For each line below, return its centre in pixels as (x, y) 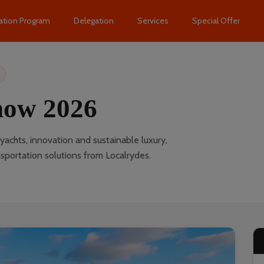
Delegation (94, 21)
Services (153, 21)
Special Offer (216, 21)
